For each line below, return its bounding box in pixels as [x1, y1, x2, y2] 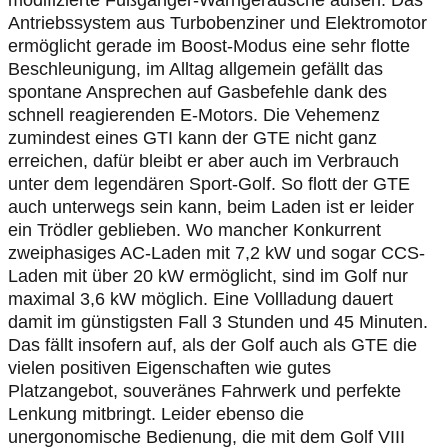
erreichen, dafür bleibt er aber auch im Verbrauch [8, 151, 399, 171]
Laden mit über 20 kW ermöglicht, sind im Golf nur [8, 266, 408, 286]
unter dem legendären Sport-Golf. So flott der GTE [8, 174, 410, 194]
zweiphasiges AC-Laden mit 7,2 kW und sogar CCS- [8, 243, 425, 263]
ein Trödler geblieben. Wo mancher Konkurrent [8, 220, 381, 240]
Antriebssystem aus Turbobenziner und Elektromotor [8, 13, 427, 33]
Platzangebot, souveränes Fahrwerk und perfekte [8, 381, 401, 401]
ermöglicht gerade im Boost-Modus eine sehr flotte [8, 36, 410, 56]
